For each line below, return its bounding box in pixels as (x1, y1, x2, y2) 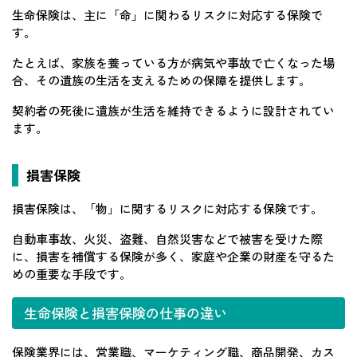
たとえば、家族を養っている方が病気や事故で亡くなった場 (12, 53, 335, 71)
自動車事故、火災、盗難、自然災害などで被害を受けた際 (12, 229, 323, 247)
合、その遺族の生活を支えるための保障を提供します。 (12, 71, 311, 88)
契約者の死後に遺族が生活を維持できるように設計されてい (12, 101, 335, 119)
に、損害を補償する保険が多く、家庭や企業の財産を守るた (12, 247, 335, 265)
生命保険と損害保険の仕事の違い (24, 302, 227, 323)
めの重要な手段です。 (12, 265, 131, 282)
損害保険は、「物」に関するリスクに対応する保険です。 (12, 199, 323, 217)
